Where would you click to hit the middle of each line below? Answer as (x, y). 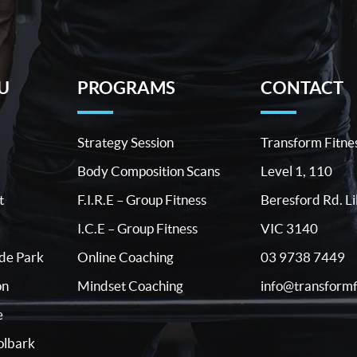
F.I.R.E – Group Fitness (141, 200)
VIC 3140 (289, 228)
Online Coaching (125, 257)
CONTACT (302, 87)
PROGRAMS (126, 87)
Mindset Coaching (130, 286)
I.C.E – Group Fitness (137, 228)
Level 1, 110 (296, 171)
